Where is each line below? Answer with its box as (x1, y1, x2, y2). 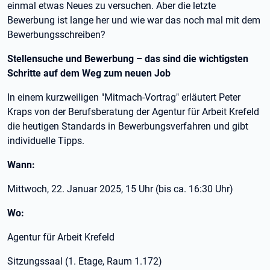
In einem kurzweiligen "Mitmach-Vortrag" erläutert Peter (7, 92, 240, 103)
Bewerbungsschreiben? (7, 29, 105, 40)
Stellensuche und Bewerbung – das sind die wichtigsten (7, 53, 248, 64)
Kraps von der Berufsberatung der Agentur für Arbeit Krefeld (7, 106, 259, 118)
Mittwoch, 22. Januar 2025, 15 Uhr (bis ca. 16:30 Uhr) (7, 183, 233, 195)
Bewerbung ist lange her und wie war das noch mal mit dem (7, 14, 260, 26)
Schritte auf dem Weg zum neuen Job (7, 67, 171, 79)
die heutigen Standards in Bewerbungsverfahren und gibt (7, 121, 248, 132)
